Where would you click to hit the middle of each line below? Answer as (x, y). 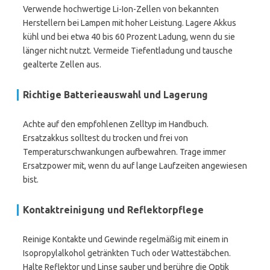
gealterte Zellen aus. (62, 64)
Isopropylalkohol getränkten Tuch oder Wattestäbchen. (127, 253)
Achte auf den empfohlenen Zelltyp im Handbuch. (116, 124)
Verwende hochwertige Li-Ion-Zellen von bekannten (121, 9)
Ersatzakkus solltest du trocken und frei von (105, 138)
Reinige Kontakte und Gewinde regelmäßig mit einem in (126, 239)
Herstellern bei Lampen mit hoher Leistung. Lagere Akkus (130, 23)
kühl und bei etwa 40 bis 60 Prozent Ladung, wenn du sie (129, 37)
